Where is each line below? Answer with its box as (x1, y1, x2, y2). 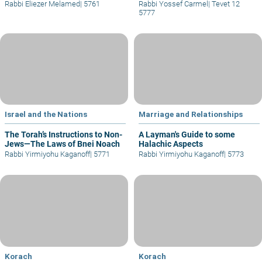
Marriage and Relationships (139, 109, 243, 119)
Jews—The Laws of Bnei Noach (5, 139, 120, 149)
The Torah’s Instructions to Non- (5, 130, 122, 140)
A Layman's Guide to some (139, 130, 235, 140)
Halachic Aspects (139, 139, 203, 149)
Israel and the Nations (5, 109, 87, 119)
